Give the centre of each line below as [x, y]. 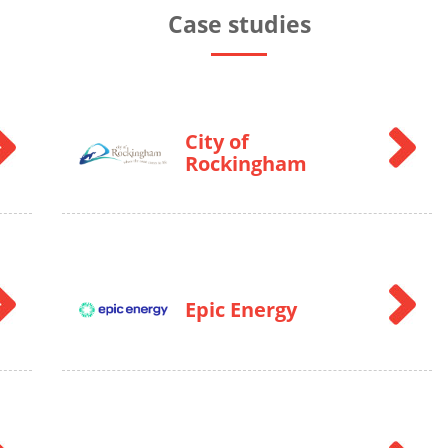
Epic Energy [240, 309]
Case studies [239, 24]
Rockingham [245, 163]
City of [216, 141]
